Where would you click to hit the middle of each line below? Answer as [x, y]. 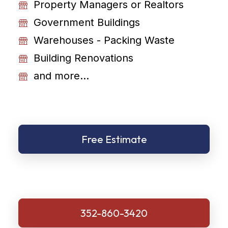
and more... [61, 76]
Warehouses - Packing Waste [104, 40]
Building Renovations [83, 58]
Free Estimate [114, 139]
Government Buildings [87, 22]
